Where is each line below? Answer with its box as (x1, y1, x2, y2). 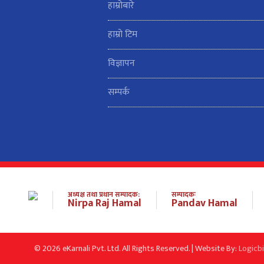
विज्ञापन (108, 55, 135, 72)
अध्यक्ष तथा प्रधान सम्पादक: (68, 189, 140, 201)
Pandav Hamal (171, 194, 237, 213)
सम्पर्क (108, 84, 130, 101)
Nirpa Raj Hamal (68, 194, 141, 213)
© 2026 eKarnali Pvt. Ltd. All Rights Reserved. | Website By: (34, 242, 239, 256)
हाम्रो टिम (108, 27, 137, 43)
